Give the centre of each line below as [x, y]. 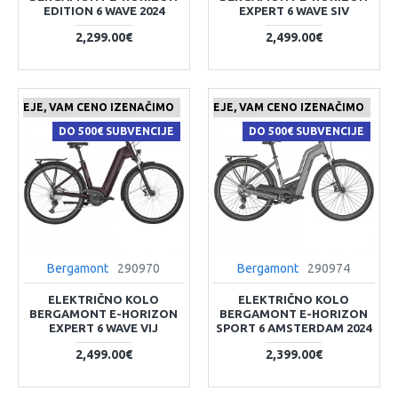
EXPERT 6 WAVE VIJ [104, 327]
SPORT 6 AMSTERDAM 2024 [294, 327]
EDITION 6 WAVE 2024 [103, 10]
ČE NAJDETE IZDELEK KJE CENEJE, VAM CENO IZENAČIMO [205, 107]
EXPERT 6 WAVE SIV [294, 10]
